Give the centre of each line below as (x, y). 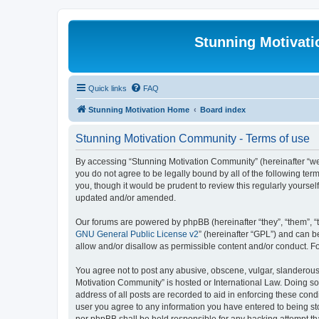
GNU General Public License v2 (137, 234)
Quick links (108, 88)
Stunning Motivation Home (139, 110)
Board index (223, 110)
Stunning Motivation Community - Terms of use (193, 138)
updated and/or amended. (126, 198)
